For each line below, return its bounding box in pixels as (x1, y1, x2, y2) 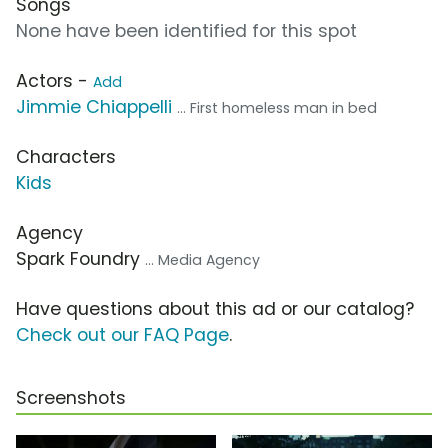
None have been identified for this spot (16, 19, 357, 44)
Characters (16, 145, 116, 170)
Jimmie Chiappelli (16, 95, 172, 120)
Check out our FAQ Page (16, 323, 229, 348)
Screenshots (16, 386, 126, 411)
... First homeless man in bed (177, 98, 377, 119)
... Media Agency (145, 250, 260, 271)
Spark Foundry (16, 247, 145, 272)
